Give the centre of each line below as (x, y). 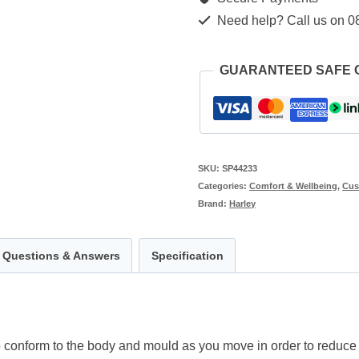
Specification (187, 256)
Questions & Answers (61, 256)
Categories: (224, 186)
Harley (243, 204)
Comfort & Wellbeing (294, 186)
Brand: (214, 204)
